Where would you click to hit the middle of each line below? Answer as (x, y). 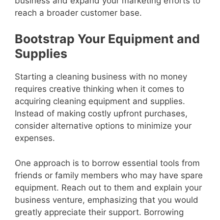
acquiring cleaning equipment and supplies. (100, 101)
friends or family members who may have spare (109, 175)
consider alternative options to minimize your (103, 126)
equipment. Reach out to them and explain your (108, 187)
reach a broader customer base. (78, 13)
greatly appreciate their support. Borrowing (99, 212)
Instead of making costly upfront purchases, (101, 114)
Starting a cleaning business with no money (101, 77)
